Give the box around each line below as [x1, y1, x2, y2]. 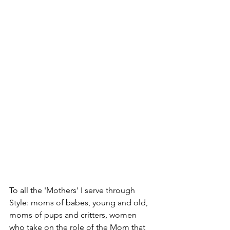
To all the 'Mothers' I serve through [9, 185, 137, 196]
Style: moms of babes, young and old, [9, 198, 150, 208]
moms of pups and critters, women [9, 210, 139, 220]
